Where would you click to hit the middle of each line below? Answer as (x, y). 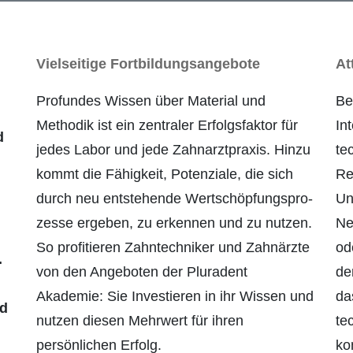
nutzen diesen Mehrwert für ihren (140, 321)
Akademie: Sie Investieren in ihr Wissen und (175, 297)
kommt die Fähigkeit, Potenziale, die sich (165, 175)
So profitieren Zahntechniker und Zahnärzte (173, 248)
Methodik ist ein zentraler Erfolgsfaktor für (167, 126)
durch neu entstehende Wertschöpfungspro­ (175, 199)
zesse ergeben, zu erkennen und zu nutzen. (174, 223)
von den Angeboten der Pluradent (142, 272)
